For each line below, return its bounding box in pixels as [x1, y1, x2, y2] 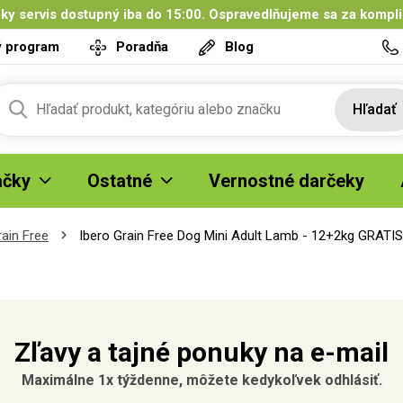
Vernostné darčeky [208, 170, 364, 192]
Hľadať [353, 100, 397, 118]
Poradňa [116, 39, 168, 55]
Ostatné [86, 170, 152, 192]
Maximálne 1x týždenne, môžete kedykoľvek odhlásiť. [21, 372, 382, 389]
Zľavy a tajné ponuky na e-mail [14, 336, 389, 368]
